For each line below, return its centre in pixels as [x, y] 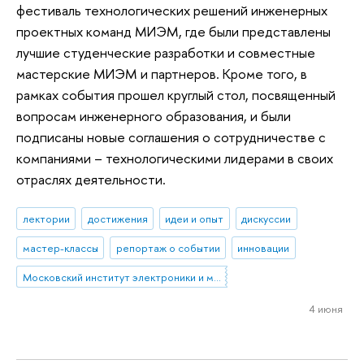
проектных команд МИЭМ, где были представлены [173, 31]
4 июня [325, 309]
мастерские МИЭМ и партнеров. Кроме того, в [162, 73]
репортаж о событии [168, 247]
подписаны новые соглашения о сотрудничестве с [171, 136]
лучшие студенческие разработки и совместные [166, 52]
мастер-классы [60, 247]
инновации [264, 247]
